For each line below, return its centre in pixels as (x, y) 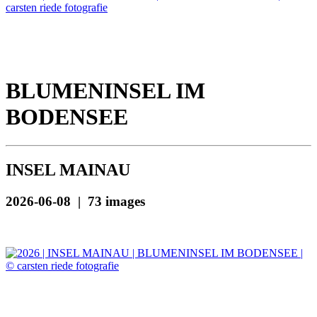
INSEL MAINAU (68, 169)
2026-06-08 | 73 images (75, 201)
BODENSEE (67, 116)
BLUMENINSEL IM (105, 90)
